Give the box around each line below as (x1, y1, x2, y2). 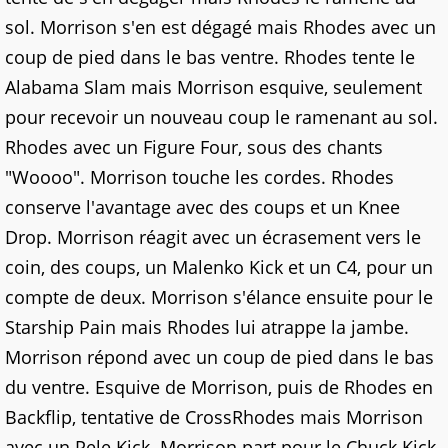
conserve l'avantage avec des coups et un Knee (5, 195, 400, 219)
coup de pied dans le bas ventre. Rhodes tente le (5, 45, 415, 69)
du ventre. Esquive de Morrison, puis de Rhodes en (5, 375, 433, 399)
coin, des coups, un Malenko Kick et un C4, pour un (5, 255, 433, 279)
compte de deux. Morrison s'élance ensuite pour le (5, 285, 433, 309)
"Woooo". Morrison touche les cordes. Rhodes (5, 165, 394, 189)
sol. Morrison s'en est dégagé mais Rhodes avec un (5, 15, 436, 39)
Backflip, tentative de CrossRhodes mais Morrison (5, 405, 423, 429)
